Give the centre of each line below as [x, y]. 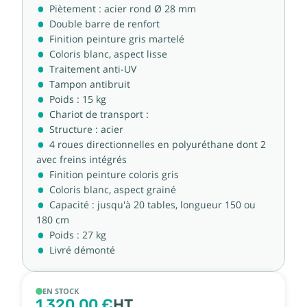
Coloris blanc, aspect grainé [113, 189]
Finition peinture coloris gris [114, 174]
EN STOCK [61, 291]
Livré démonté [82, 250]
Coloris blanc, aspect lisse [108, 54]
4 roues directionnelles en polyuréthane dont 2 [158, 144]
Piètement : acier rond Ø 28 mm [123, 9]
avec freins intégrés [82, 159]
